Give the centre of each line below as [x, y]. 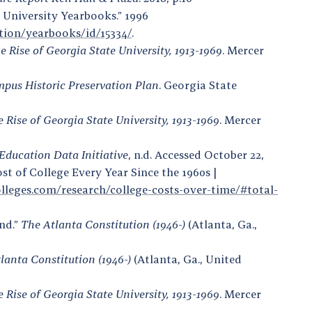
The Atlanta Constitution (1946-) [103, 224]
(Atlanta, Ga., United [186, 259]
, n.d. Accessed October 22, [196, 154]
